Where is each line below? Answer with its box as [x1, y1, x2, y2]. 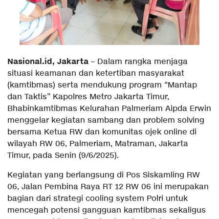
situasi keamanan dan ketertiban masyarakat [7, 68, 184, 79]
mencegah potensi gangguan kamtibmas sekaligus [7, 205, 206, 216]
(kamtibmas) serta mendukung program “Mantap [7, 80, 197, 90]
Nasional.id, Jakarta [7, 56, 88, 67]
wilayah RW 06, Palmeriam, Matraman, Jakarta [7, 138, 188, 149]
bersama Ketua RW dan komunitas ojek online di [7, 127, 197, 137]
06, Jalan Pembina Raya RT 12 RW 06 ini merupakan [7, 181, 209, 192]
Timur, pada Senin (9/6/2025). [7, 150, 119, 161]
